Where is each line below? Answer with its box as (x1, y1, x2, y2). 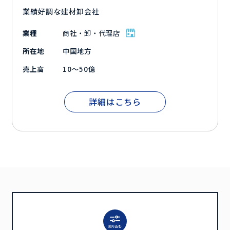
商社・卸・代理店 (63, 28, 120, 39)
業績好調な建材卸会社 (23, 6, 100, 17)
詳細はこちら (88, 95, 142, 108)
